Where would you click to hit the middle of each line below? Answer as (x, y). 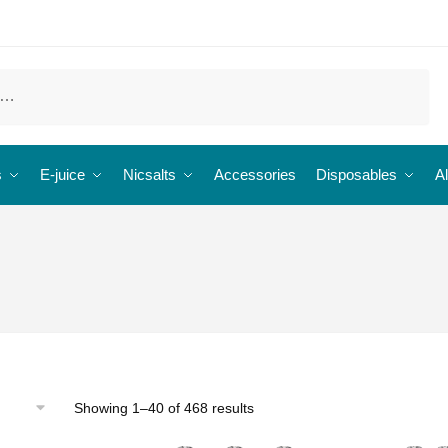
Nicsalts (149, 174)
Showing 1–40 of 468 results (164, 408)
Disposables (356, 174)
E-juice (62, 174)
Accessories (255, 174)
